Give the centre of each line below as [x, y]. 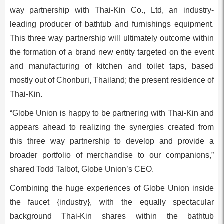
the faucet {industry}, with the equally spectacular [112, 202]
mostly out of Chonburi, [51, 80]
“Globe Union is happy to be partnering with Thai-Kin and [112, 113]
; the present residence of [169, 80]
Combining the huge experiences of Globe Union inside [112, 188]
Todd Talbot [57, 169]
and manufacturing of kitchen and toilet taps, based [112, 66]
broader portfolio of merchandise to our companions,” [112, 155]
